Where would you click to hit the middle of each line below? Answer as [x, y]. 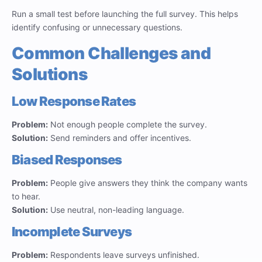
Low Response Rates [74, 101]
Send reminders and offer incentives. [120, 137]
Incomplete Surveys [72, 232]
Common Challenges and [111, 53]
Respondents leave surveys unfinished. [124, 255]
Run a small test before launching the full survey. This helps [125, 14]
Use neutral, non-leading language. [116, 210]
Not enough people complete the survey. [127, 124]
